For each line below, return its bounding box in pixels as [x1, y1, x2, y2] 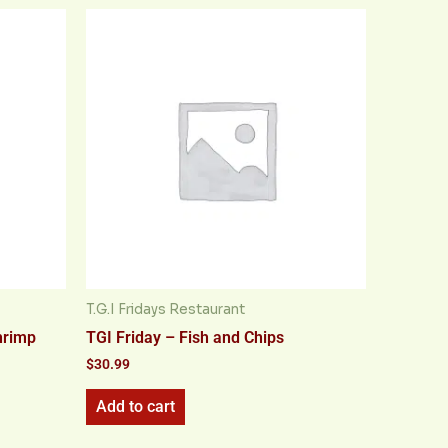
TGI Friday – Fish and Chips [86, 328, 284, 348]
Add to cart [96, 397, 175, 417]
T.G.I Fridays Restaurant [86, 301, 245, 319]
